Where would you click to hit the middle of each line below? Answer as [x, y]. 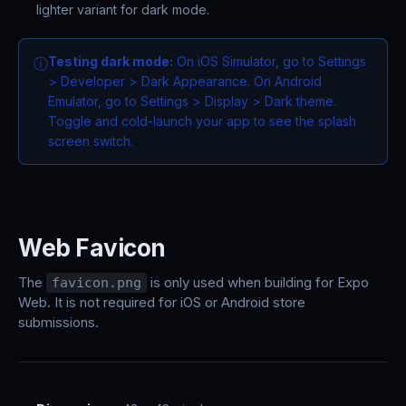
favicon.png [97, 283]
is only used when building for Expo [258, 282]
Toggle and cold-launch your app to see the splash [202, 121]
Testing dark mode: [111, 61]
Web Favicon [92, 248]
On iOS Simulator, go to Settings [270, 61]
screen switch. [91, 141]
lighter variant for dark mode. [123, 10]
